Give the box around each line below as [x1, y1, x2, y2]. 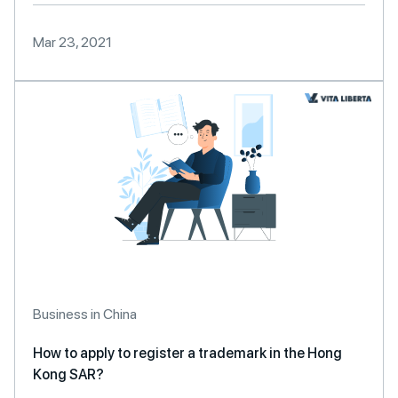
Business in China [33, 306, 137, 322]
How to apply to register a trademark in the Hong [33, 345, 342, 362]
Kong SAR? [33, 366, 104, 383]
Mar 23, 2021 [33, 34, 112, 51]
